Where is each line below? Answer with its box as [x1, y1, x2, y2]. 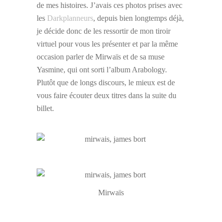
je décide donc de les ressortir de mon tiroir [37, 27, 170, 36]
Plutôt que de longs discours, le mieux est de [37, 78, 175, 87]
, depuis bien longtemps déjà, [93, 14, 184, 23]
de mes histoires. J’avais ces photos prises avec [37, 1, 182, 10]
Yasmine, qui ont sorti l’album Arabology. [37, 65, 167, 74]
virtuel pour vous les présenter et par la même [37, 40, 178, 49]
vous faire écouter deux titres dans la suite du [37, 91, 176, 100]
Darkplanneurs [47, 14, 93, 23]
